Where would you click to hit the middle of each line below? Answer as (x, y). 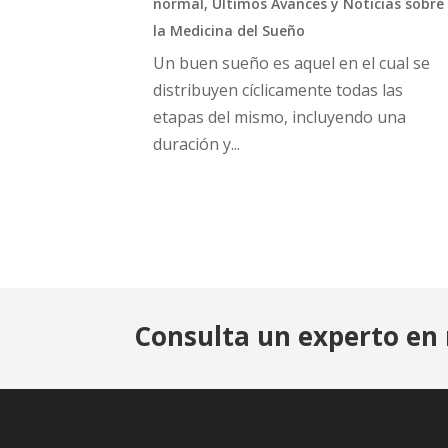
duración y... (197, 144)
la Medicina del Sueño (229, 31)
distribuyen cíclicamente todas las (278, 90)
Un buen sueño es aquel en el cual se (292, 63)
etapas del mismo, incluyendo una (280, 117)
